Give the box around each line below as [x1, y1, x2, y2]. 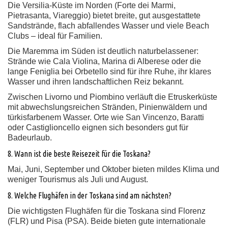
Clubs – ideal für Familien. [8, 32, 102, 40]
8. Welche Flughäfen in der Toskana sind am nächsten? [8, 191, 172, 200]
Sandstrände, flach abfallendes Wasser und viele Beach [8, 21, 209, 30]
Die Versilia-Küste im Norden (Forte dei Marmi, [8, 1, 176, 10]
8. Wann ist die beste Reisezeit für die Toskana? [8, 149, 151, 158]
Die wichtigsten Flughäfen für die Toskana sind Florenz [8, 207, 206, 215]
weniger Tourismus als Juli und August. [8, 175, 148, 184]
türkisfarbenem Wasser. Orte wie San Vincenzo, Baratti [8, 113, 204, 122]
